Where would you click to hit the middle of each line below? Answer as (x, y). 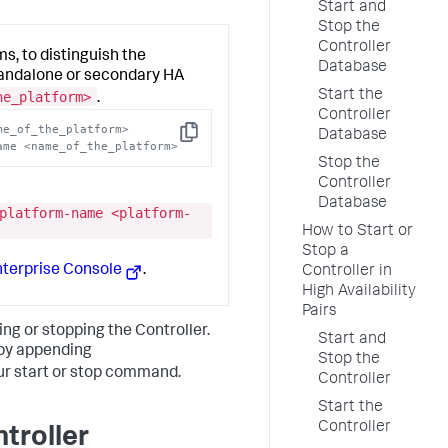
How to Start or (357, 232)
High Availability (359, 292)
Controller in (347, 272)
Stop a (325, 252)
